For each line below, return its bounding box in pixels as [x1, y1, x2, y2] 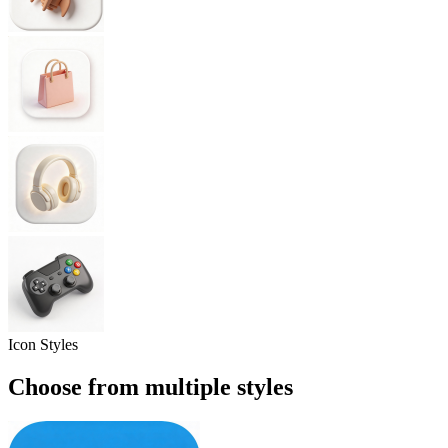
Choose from [8, 374, 139, 401]
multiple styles [145, 374, 293, 401]
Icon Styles [8, 336, 78, 354]
